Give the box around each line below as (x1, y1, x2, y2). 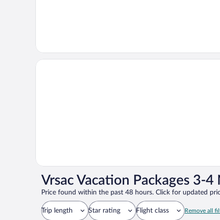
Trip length (41, 207, 73, 214)
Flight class (136, 207, 169, 214)
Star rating (88, 207, 120, 214)
